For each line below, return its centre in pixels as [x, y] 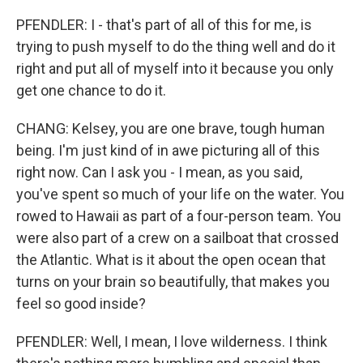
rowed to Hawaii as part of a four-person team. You [179, 216]
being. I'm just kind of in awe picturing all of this [168, 150]
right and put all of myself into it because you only [175, 68]
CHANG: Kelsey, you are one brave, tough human [171, 128]
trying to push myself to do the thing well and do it [176, 47]
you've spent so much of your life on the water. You [180, 194]
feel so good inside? [81, 303]
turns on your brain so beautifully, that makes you [173, 282]
